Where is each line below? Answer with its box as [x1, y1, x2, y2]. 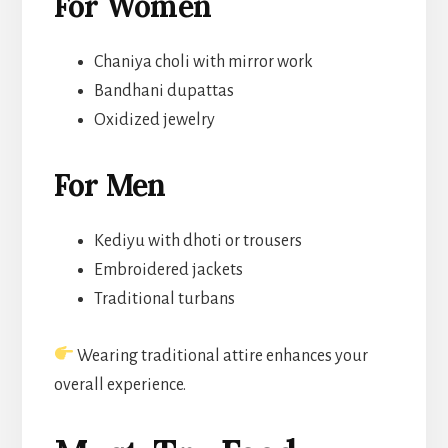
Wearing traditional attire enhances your [74, 346, 369, 365]
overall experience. [53, 375, 186, 394]
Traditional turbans [93, 289, 235, 308]
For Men [53, 165, 166, 204]
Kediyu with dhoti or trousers [93, 231, 302, 250]
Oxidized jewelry [93, 110, 215, 129]
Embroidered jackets [93, 260, 243, 279]
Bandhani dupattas [93, 81, 234, 100]
